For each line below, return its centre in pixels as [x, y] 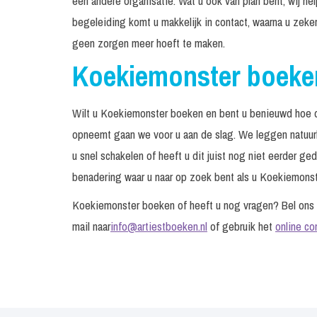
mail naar [91, 226]
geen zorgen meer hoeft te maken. [149, 43]
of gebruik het [241, 226]
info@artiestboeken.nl [159, 226]
